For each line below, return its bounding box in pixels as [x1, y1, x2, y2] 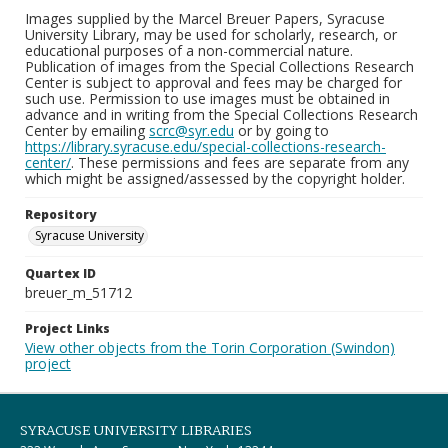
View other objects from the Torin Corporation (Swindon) [25, 338, 395, 357]
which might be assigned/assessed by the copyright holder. [25, 169, 405, 188]
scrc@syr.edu [149, 121, 234, 140]
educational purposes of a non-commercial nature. [25, 41, 353, 60]
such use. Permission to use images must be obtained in [25, 89, 390, 108]
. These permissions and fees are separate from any [71, 153, 409, 172]
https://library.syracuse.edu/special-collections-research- [25, 137, 386, 156]
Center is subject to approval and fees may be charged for [25, 73, 402, 92]
